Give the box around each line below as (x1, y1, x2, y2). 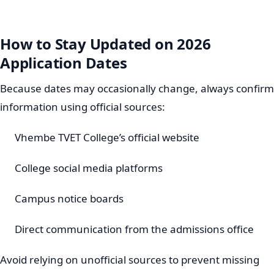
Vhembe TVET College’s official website (15, 130, 199, 144)
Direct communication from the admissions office (15, 221, 254, 236)
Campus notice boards (15, 191, 124, 206)
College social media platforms (15, 160, 163, 175)
